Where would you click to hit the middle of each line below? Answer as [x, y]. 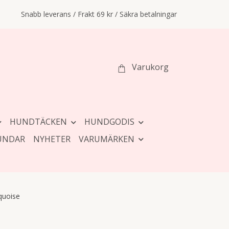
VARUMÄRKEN [106, 139]
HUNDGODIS [109, 122]
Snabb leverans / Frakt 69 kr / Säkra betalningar [99, 14]
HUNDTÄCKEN [38, 122]
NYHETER [52, 139]
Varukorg [150, 67]
